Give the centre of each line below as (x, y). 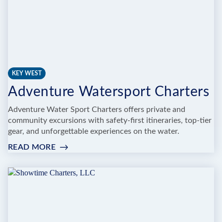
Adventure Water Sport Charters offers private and (97, 109)
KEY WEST (27, 73)
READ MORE (32, 147)
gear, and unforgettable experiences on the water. (94, 131)
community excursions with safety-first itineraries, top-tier (110, 120)
